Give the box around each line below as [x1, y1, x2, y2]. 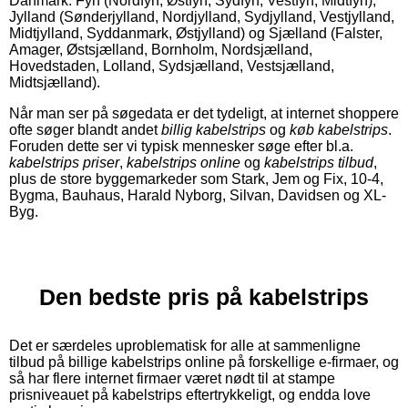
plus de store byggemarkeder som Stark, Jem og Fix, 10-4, [9, 171, 383, 188]
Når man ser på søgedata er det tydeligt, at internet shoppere [9, 106, 399, 122]
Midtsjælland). [9, 75, 100, 91]
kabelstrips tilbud [264, 155, 373, 171]
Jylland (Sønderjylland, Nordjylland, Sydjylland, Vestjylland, [9, 9, 394, 25]
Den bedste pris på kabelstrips [39, 284, 369, 311]
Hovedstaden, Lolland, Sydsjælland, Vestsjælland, [9, 58, 334, 75]
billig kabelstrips [161, 122, 266, 138]
